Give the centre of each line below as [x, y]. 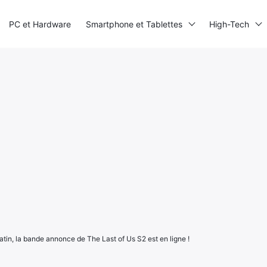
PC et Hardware [40, 24]
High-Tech [229, 24]
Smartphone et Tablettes [134, 24]
